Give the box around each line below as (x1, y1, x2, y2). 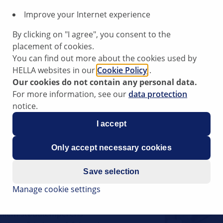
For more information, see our (12, 88, 129, 100)
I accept (96, 119, 127, 128)
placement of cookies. (12, 40, 95, 52)
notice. (12, 100, 38, 111)
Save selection (83, 167, 140, 176)
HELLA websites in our (12, 64, 98, 76)
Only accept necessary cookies (51, 143, 172, 152)
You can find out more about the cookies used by (12, 52, 197, 64)
